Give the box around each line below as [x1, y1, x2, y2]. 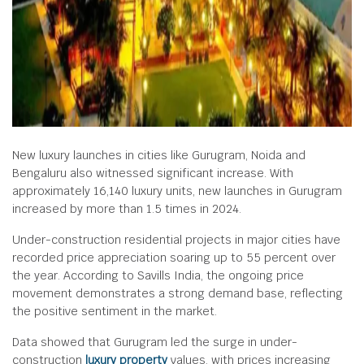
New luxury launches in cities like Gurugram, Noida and [12, 148, 305, 162]
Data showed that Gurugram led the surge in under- [12, 335, 297, 349]
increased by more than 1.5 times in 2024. [12, 201, 241, 216]
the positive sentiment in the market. [12, 304, 217, 318]
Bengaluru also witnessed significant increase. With [12, 166, 293, 180]
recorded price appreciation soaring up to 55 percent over [12, 250, 336, 265]
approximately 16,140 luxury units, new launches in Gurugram [12, 184, 342, 198]
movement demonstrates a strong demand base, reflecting [12, 286, 343, 301]
